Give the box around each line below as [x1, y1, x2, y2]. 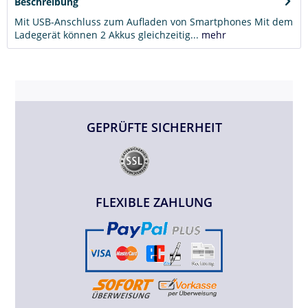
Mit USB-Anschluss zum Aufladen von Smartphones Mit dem [14, 14, 293, 28]
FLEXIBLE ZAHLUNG [96, 193, 212, 210]
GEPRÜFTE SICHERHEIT [86, 118, 222, 135]
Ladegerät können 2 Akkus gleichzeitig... [14, 27, 199, 41]
